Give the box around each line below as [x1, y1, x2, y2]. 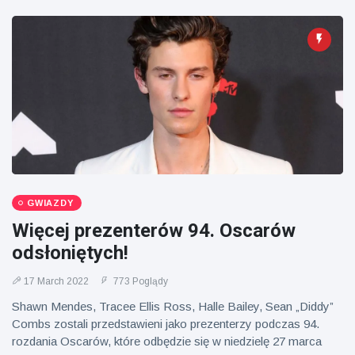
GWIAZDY [27, 198, 74, 208]
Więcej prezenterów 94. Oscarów [12, 219, 296, 242]
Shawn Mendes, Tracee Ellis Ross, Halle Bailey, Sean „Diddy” [12, 300, 334, 313]
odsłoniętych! [12, 242, 128, 264]
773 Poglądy [111, 276, 168, 287]
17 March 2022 [24, 276, 89, 287]
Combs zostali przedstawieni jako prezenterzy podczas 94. [12, 317, 319, 330]
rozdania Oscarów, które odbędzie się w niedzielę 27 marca [12, 334, 322, 348]
